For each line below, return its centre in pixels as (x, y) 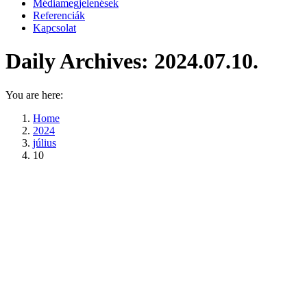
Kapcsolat (54, 28)
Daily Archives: (80, 61)
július (45, 143)
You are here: (34, 95)
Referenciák (59, 15)
